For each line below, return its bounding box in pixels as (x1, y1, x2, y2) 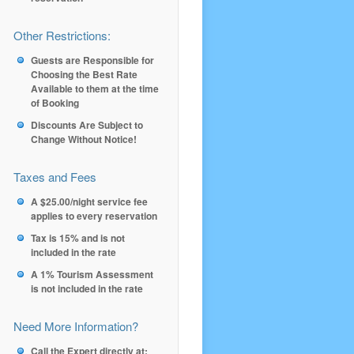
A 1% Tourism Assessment (31, 267, 153, 281)
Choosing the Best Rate (31, 67, 137, 81)
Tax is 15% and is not (31, 231, 125, 245)
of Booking (31, 96, 79, 110)
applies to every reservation (31, 209, 157, 223)
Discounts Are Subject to (31, 118, 143, 132)
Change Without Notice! (31, 132, 137, 146)
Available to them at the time (31, 81, 159, 96)
